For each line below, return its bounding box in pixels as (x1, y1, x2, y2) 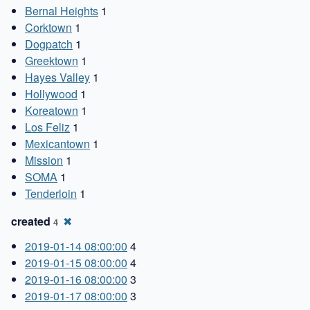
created (11, 212, 53, 229)
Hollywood (25, 85, 77, 102)
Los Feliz (25, 118, 70, 135)
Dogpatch (25, 35, 73, 52)
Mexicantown (25, 135, 90, 152)
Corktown (25, 19, 72, 35)
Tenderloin (25, 185, 77, 201)
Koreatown (25, 102, 78, 118)
